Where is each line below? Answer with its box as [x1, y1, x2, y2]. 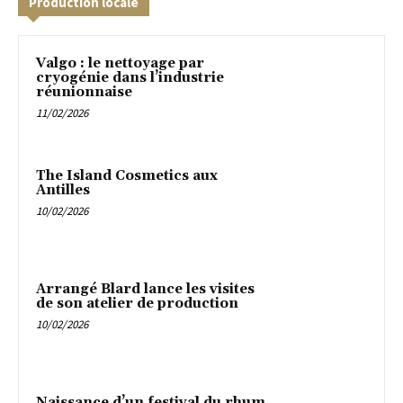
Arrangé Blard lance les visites [36, 280, 255, 298]
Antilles [36, 182, 90, 200]
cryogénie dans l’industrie [36, 68, 224, 86]
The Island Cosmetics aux [36, 167, 218, 185]
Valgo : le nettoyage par [36, 54, 204, 72]
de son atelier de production [36, 294, 238, 312]
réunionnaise [36, 83, 132, 101]
